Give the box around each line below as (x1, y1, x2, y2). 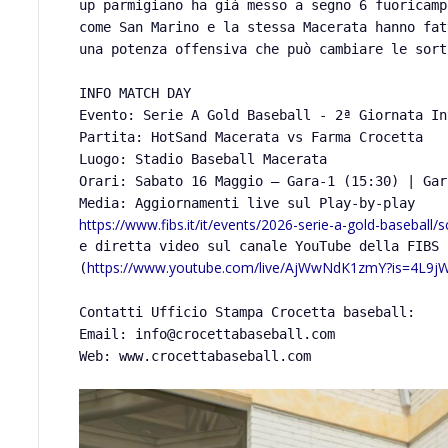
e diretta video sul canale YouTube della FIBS (79, 238, 440, 255)
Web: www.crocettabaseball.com (79, 348, 312, 365)
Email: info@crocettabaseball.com (79, 326, 336, 343)
